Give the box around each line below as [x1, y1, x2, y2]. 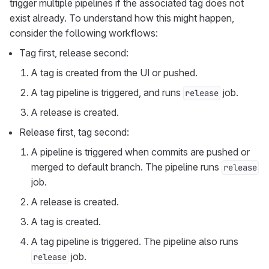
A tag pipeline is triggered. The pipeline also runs [31, 235, 238, 247]
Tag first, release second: [19, 47, 128, 59]
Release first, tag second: [19, 126, 129, 138]
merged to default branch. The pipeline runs [31, 161, 222, 173]
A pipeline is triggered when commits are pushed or [31, 146, 250, 158]
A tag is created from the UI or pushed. [31, 67, 198, 79]
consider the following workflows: [10, 27, 158, 39]
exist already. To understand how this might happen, [10, 12, 234, 24]
